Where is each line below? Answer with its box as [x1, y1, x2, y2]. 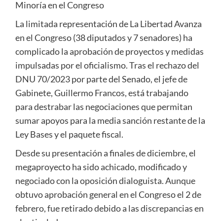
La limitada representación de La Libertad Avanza [15, 18, 202, 29]
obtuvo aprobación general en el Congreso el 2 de [15, 188, 201, 200]
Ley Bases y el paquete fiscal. [15, 128, 123, 140]
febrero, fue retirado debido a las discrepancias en [15, 202, 204, 214]
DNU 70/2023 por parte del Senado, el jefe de [15, 73, 187, 84]
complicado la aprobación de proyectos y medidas [15, 45, 204, 57]
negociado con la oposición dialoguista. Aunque [15, 175, 195, 186]
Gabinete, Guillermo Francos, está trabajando [15, 87, 188, 98]
